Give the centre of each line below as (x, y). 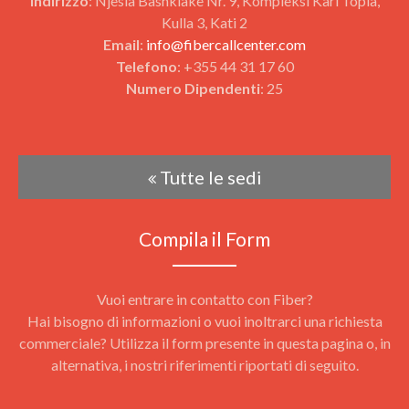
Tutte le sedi (209, 177)
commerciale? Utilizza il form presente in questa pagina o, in (204, 343)
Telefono (146, 66)
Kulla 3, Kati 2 (204, 22)
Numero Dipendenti (193, 88)
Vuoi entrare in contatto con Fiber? (204, 299)
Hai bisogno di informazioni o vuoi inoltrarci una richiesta (204, 321)
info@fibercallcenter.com (226, 44)
